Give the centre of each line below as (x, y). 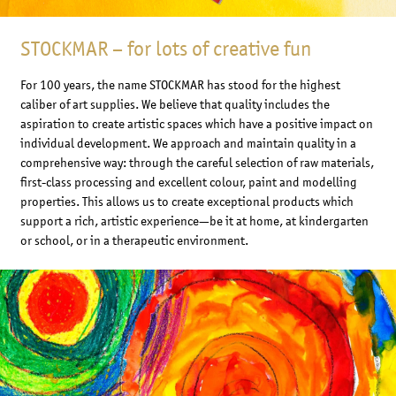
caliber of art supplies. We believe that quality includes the (175, 103)
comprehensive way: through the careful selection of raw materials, (197, 162)
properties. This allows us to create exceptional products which (187, 201)
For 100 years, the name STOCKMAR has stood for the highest (180, 84)
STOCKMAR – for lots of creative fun (165, 49)
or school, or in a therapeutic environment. (134, 240)
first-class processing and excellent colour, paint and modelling (188, 181)
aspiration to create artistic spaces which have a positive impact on (196, 123)
